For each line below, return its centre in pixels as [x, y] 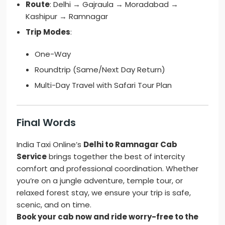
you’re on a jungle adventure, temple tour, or [100, 181]
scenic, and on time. [54, 205]
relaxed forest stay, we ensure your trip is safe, [104, 193]
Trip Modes [48, 32]
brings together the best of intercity [116, 157]
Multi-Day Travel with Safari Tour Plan [103, 85]
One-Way [53, 54]
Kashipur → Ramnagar [67, 17]
